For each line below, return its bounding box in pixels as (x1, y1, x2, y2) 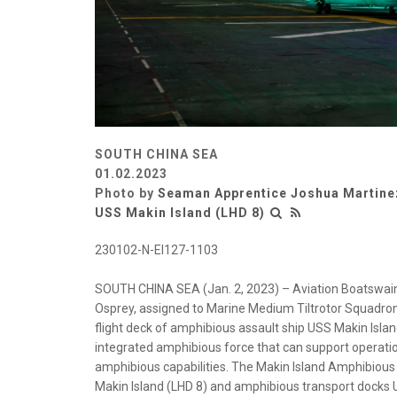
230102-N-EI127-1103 (95, 242, 218, 257)
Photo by (95, 185, 158, 200)
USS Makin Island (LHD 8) (95, 205, 265, 220)
